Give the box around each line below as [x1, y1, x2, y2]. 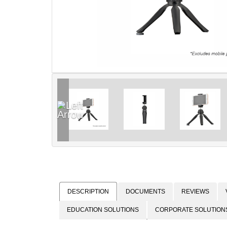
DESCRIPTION [67, 187, 109, 195]
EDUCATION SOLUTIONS [67, 206, 139, 213]
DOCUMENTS [126, 187, 165, 195]
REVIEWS [181, 187, 209, 195]
